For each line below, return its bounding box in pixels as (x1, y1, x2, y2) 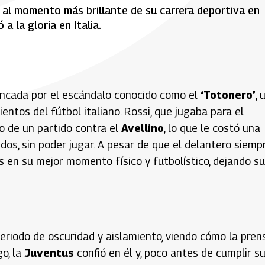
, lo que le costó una (164, 121, 260, 134)
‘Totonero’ (201, 88, 256, 101)
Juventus (24, 246, 74, 259)
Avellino (121, 121, 164, 134)
